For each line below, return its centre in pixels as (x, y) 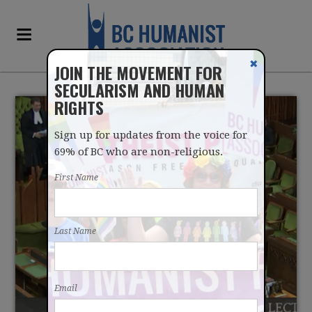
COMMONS (156, 277)
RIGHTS (79, 107)
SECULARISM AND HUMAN (140, 90)
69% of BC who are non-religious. (139, 152)
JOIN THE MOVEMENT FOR (139, 72)
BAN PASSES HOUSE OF (156, 249)
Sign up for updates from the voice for (151, 135)
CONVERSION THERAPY (156, 221)
